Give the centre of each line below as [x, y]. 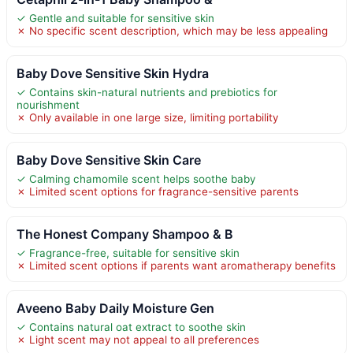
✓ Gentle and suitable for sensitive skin [115, 18]
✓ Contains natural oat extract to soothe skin [131, 327]
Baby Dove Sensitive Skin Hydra [113, 73]
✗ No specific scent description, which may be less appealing [172, 30]
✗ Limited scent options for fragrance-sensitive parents [158, 191]
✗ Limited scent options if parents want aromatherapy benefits [176, 265]
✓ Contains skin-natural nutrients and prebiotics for [147, 92]
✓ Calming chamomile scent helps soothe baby [136, 178]
